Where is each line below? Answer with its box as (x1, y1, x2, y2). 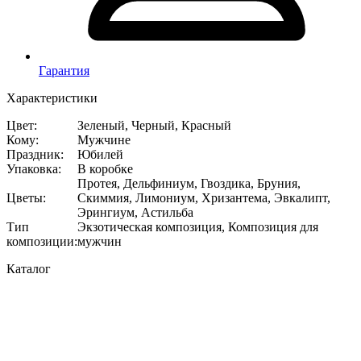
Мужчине (77, 132, 131, 147)
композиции (6, 234, 74, 248)
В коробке (77, 161, 133, 176)
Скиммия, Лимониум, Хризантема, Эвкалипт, (77, 190, 330, 205)
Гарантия (39, 63, 89, 77)
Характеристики (6, 90, 98, 105)
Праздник (6, 147, 60, 161)
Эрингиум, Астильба (77, 205, 193, 219)
